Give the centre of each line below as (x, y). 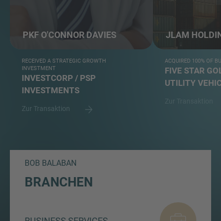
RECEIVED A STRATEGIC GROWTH (64, 61)
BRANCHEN (59, 182)
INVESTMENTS (51, 91)
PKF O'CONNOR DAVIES (70, 35)
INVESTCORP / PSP (59, 78)
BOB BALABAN (51, 163)
